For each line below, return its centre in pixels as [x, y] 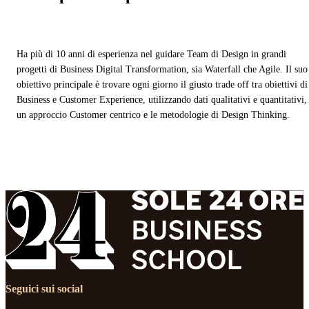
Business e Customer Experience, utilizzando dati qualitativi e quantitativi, [162, 100]
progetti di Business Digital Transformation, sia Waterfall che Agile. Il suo [162, 70]
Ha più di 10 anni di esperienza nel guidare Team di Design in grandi [151, 54]
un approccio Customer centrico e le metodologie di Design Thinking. [153, 115]
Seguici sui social [44, 289]
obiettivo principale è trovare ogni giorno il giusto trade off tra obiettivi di [162, 85]
